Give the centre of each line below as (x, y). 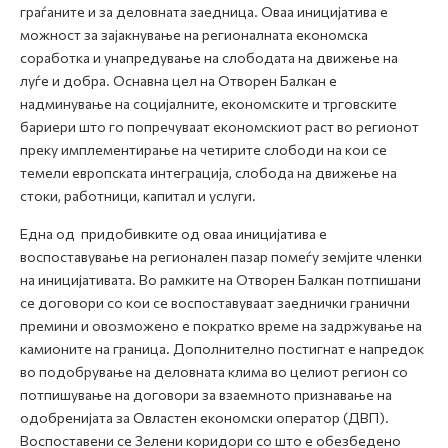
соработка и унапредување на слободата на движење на (209, 57)
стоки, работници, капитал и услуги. (138, 195)
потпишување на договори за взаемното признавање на (206, 394)
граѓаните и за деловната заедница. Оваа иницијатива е (204, 11)
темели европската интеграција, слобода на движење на (208, 172)
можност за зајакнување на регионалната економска (194, 34)
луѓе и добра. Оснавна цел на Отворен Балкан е (178, 80)
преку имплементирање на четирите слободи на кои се (203, 149)
